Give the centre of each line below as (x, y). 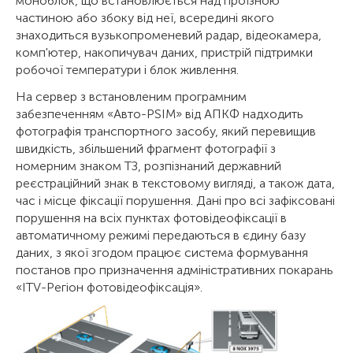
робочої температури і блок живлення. (127, 70)
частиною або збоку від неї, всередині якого (145, 18)
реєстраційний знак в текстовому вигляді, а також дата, (175, 183)
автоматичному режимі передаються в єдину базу (161, 235)
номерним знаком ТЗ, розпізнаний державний (149, 166)
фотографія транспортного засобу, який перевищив (166, 131)
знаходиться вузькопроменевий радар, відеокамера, (169, 35)
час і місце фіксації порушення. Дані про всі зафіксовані (175, 201)
